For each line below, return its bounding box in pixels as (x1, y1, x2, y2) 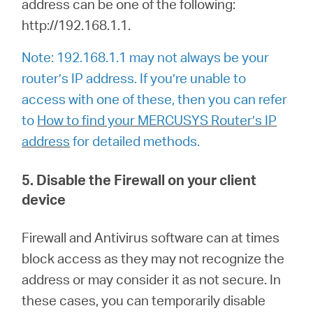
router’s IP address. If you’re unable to (22, 68, 247, 87)
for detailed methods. (73, 131, 201, 150)
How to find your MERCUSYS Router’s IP (37, 110, 277, 129)
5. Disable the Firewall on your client (22, 170, 257, 189)
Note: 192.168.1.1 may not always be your (22, 48, 270, 66)
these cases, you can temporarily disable (22, 291, 266, 309)
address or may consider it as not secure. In (22, 270, 282, 288)
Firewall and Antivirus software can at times (22, 228, 280, 246)
